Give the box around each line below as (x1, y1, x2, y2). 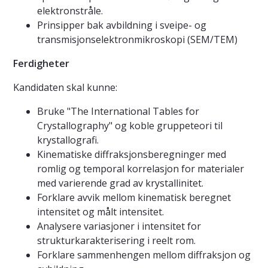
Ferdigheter (13, 57, 69, 71)
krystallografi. (37, 133, 99, 147)
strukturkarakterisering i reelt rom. (37, 234, 196, 248)
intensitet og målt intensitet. (37, 205, 164, 219)
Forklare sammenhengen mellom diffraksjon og (37, 248, 251, 262)
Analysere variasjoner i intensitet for (37, 220, 201, 233)
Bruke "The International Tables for (37, 105, 199, 118)
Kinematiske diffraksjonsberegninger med (37, 148, 226, 162)
